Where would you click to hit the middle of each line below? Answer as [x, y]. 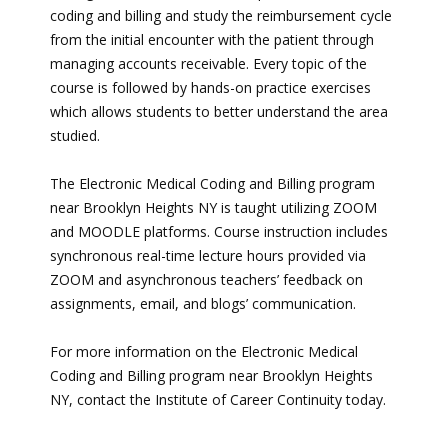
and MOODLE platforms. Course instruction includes [219, 232]
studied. [75, 136]
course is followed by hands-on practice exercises [210, 88]
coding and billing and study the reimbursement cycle [221, 16]
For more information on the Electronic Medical [204, 352]
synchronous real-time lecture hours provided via [208, 256]
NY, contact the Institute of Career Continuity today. [218, 400]
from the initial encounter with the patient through [212, 40]
